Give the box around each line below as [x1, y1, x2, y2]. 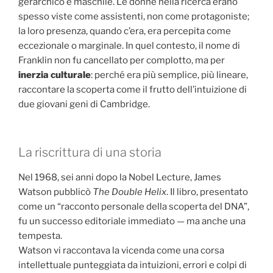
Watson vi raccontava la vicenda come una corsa [18, 244, 224, 256]
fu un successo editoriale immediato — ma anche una [18, 215, 246, 227]
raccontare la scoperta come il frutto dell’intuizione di [18, 84, 247, 96]
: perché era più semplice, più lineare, [91, 69, 248, 81]
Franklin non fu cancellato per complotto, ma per [18, 55, 225, 66]
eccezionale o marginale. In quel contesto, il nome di [18, 40, 240, 52]
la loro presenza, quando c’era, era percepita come [18, 26, 231, 37]
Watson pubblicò [18, 186, 93, 197]
